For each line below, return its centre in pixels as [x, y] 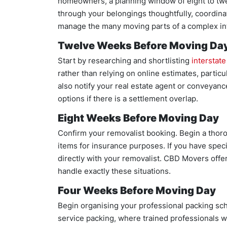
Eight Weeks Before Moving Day [138, 118]
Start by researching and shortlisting [125, 61]
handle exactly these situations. [114, 171]
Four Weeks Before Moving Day [137, 191]
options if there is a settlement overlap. [128, 99]
